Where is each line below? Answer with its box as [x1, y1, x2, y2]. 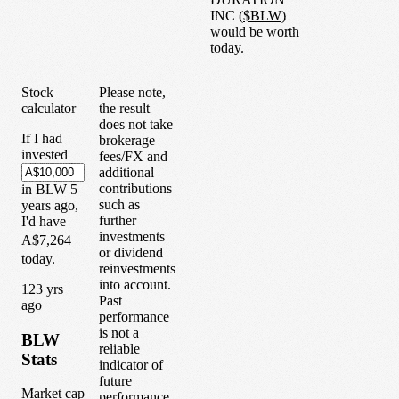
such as [99, 196, 140, 212]
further [99, 212, 136, 228]
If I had [21, 130, 62, 146]
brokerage [99, 132, 155, 148]
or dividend [99, 244, 163, 260]
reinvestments [99, 260, 175, 276]
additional [99, 164, 154, 180]
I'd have [21, 213, 66, 229]
